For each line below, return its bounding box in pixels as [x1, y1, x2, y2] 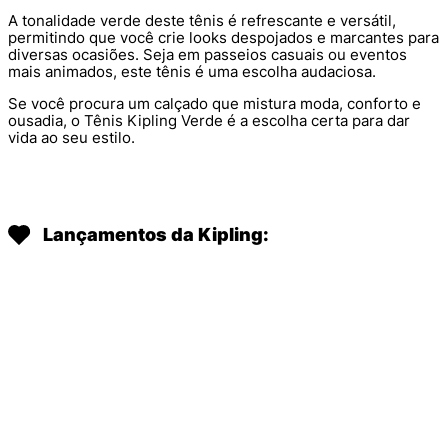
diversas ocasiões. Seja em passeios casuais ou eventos [8, 45, 407, 65]
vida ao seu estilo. [8, 128, 135, 148]
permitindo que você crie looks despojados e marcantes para [8, 28, 439, 48]
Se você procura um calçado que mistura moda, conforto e [8, 94, 421, 114]
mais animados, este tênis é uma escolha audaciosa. [8, 62, 376, 82]
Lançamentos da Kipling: [43, 224, 269, 246]
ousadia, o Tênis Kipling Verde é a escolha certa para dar [8, 111, 410, 131]
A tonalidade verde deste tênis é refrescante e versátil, [8, 11, 396, 31]
